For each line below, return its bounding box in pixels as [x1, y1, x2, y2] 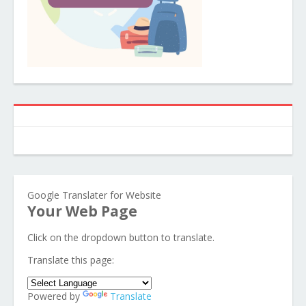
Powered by [27, 290, 83, 303]
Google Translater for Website [27, 189, 161, 201]
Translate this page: [27, 253, 114, 266]
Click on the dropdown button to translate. [27, 231, 214, 244]
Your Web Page [27, 201, 137, 221]
